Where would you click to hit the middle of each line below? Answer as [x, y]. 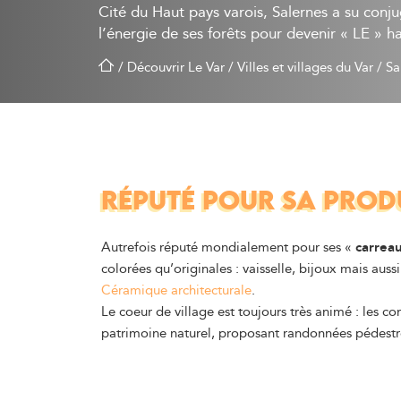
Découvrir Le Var [175, 67]
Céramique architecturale [176, 290]
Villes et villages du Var [305, 67]
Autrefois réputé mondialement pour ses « [228, 247]
